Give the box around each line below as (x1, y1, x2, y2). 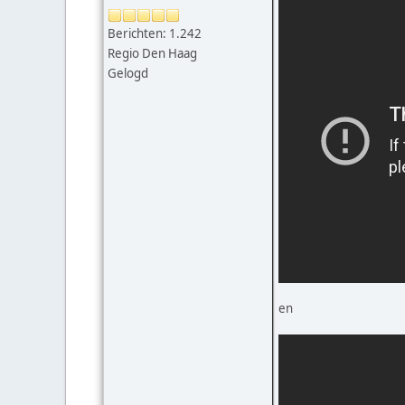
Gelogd (108, 65, 148, 82)
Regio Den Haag (108, 45, 197, 62)
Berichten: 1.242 (108, 25, 202, 42)
